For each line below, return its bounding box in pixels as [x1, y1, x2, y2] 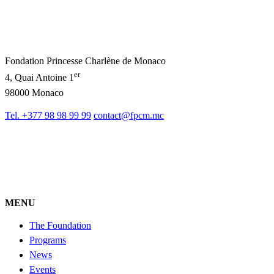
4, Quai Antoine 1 [5, 72, 74, 83]
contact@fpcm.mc [94, 109, 164, 120]
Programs [29, 234, 66, 245]
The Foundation [29, 220, 91, 231]
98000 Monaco [5, 87, 64, 98]
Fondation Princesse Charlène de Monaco [5, 56, 166, 67]
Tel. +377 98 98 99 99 [5, 109, 91, 120]
